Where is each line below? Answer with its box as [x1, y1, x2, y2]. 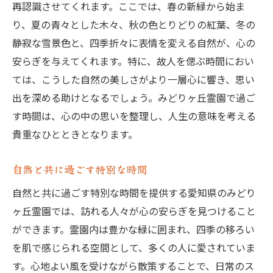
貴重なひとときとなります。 [12, 127, 138, 141]
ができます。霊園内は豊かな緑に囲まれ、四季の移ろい [12, 222, 255, 236]
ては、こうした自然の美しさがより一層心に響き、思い [12, 72, 255, 87]
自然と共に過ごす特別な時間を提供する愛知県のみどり [12, 185, 256, 200]
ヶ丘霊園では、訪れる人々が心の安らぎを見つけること [12, 204, 256, 218]
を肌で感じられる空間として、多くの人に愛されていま [12, 240, 255, 255]
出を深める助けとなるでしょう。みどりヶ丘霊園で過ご [12, 90, 255, 105]
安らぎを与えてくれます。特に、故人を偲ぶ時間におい [12, 54, 254, 68]
